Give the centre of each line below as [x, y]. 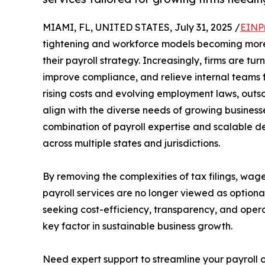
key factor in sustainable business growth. [138, 226]
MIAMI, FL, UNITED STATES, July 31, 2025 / [141, 27]
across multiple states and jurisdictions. [131, 143]
